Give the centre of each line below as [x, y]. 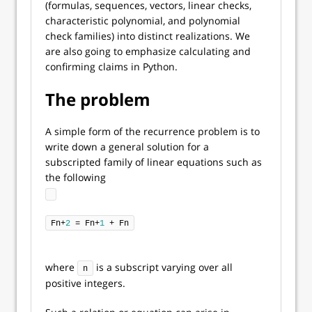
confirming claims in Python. [111, 67]
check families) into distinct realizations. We [148, 36]
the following [76, 177]
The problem [98, 99]
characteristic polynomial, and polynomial [143, 21]
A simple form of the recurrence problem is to [153, 131]
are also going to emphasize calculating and [148, 51]
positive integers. [85, 283]
